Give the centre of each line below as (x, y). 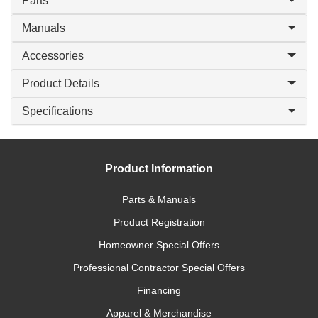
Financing (159, 290)
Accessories (53, 56)
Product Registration (159, 222)
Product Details (61, 83)
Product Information (159, 169)
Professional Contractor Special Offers (159, 268)
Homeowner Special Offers (159, 245)
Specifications (57, 111)
